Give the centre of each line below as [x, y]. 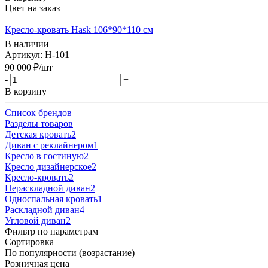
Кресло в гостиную [44, 156]
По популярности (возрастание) [70, 253]
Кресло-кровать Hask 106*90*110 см [79, 30]
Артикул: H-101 [37, 55]
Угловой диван [35, 221]
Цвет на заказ [32, 8]
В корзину [26, 92]
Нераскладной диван [48, 188]
